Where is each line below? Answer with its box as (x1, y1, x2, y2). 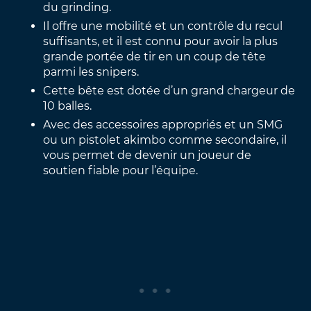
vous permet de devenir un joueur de (43, 148, 252, 162)
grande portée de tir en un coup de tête (43, 49, 267, 63)
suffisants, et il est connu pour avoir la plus (43, 34, 278, 48)
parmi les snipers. (43, 65, 140, 78)
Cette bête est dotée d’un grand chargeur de (43, 83, 296, 97)
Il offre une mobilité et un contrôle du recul (43, 19, 283, 33)
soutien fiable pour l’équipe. (43, 163, 199, 177)
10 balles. (43, 99, 92, 112)
